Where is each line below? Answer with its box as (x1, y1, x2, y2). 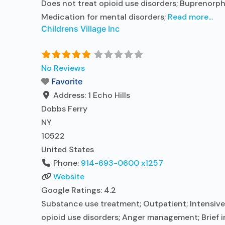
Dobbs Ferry (41, 103, 87, 114)
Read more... (168, 12, 213, 22)
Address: (53, 90, 88, 100)
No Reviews (41, 63, 85, 73)
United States (41, 144, 94, 155)
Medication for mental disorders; (41, 12, 168, 22)
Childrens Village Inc (41, 24, 120, 34)
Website (53, 171, 84, 182)
